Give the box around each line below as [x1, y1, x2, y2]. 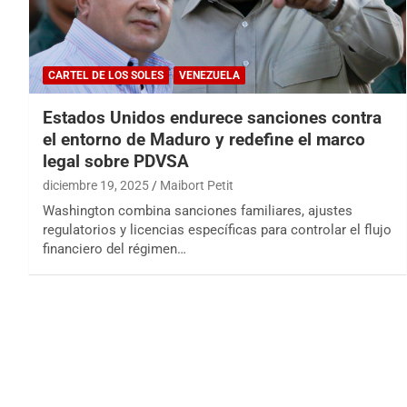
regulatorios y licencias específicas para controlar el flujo [43, 221, 392, 238]
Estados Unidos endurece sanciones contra [43, 106, 382, 128]
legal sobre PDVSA [43, 150, 189, 172]
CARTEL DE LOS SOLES [48, 68, 164, 82]
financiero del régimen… [43, 240, 186, 257]
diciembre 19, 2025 [43, 177, 149, 193]
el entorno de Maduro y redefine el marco [43, 128, 365, 150]
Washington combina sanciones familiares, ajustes [43, 202, 352, 219]
